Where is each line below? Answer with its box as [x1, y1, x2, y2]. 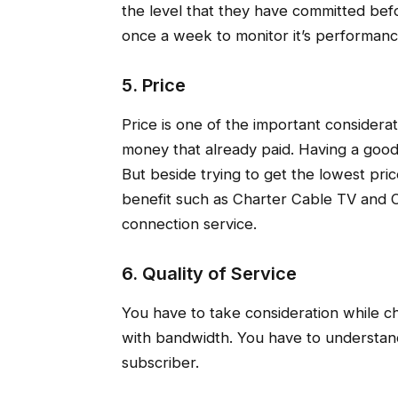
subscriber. [121, 354, 199, 372]
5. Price [121, 75, 186, 97]
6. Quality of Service [121, 263, 297, 285]
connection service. [121, 215, 257, 234]
